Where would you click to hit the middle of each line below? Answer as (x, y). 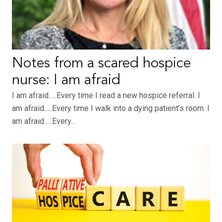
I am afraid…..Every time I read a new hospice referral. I (106, 96)
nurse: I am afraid (66, 81)
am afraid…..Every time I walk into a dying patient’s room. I (111, 109)
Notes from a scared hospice (101, 64)
